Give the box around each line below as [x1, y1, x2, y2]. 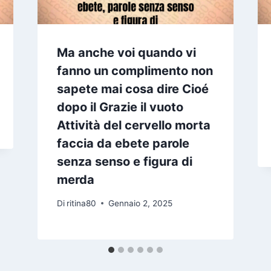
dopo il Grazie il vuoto [56, 100, 183, 115]
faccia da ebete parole [56, 136, 189, 151]
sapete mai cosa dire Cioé [56, 82, 209, 97]
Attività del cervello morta [56, 118, 211, 133]
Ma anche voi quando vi [56, 45, 196, 60]
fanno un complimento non [56, 64, 213, 79]
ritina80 [66, 198, 96, 208]
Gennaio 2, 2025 [108, 198, 172, 208]
